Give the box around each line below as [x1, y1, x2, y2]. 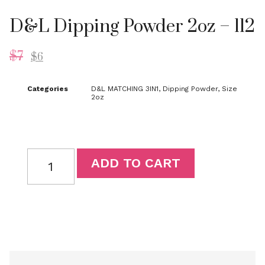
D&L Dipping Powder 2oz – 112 [9, 15, 255, 38]
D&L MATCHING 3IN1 [91, 85, 159, 93]
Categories [27, 85, 68, 93]
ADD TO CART [91, 156, 180, 170]
